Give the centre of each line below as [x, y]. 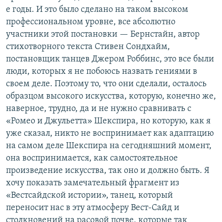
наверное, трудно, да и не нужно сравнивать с [99, 109]
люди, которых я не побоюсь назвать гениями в [102, 72]
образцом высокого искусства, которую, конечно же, [111, 97]
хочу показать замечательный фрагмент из [93, 183]
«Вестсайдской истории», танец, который [89, 196]
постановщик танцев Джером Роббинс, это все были [110, 59]
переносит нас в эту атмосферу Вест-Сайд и [93, 208]
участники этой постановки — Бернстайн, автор [103, 35]
